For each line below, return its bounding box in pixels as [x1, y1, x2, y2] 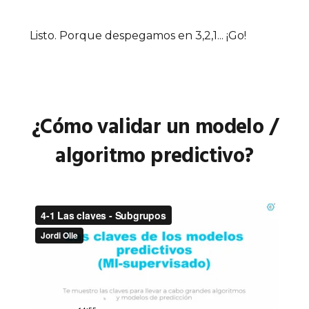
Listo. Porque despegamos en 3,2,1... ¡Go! [30, 29, 247, 42]
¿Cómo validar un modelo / [31, 111, 278, 144]
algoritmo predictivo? [55, 140, 254, 173]
